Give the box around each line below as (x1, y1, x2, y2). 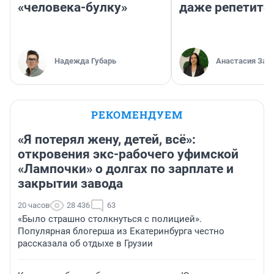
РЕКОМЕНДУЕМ (91, 107, 183, 122)
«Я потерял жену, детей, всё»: (18, 131, 196, 147)
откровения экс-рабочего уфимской (18, 146, 239, 161)
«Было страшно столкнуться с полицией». (18, 213, 202, 224)
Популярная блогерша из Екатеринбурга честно (18, 225, 224, 237)
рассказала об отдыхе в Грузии (18, 237, 153, 249)
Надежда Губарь (54, 56, 116, 65)
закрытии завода (18, 176, 123, 191)
